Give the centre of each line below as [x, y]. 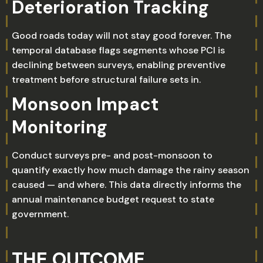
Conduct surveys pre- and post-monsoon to [112, 155]
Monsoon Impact [85, 104]
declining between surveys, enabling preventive [119, 65]
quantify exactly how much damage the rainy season [131, 170]
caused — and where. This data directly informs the [127, 185]
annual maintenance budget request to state [113, 199]
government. [40, 214]
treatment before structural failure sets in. [106, 80]
